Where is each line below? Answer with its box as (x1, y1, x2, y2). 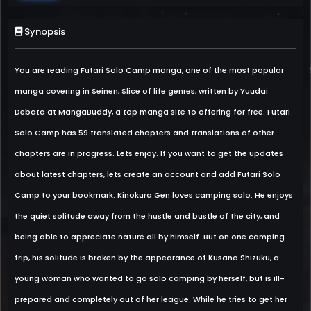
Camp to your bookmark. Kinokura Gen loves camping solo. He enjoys (15, 190, 293, 201)
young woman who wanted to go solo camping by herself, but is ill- (15, 273, 285, 284)
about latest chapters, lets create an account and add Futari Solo (15, 169, 280, 180)
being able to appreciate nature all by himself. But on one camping (15, 231, 285, 242)
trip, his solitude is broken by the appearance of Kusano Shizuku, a (15, 252, 279, 263)
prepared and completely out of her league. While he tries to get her (15, 294, 287, 305)
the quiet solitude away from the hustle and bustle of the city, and (15, 210, 280, 221)
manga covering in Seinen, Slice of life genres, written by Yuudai (15, 85, 268, 96)
